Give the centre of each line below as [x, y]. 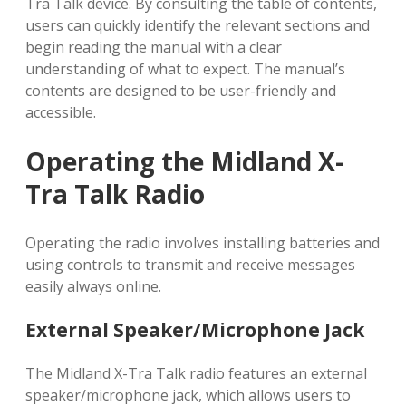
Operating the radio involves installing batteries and [203, 242]
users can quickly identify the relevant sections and [198, 25]
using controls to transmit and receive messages [190, 264]
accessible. [61, 112]
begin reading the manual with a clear [154, 47]
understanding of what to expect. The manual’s [185, 68]
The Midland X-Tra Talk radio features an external [196, 373]
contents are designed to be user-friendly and [181, 90]
